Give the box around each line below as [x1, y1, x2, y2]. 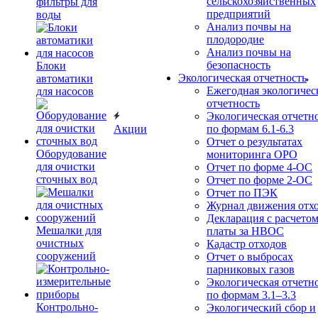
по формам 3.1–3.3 [207, 288, 296, 301]
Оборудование [36, 147, 106, 160]
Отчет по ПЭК [207, 186, 278, 199]
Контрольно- [36, 300, 98, 313]
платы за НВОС [207, 224, 284, 237]
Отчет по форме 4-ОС [207, 160, 312, 173]
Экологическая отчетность [178, 71, 307, 84]
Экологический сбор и [207, 301, 316, 314]
